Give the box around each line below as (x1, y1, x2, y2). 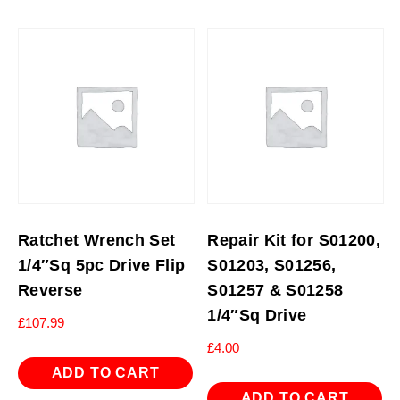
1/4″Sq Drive (207, 306, 307, 325)
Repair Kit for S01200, (207, 231, 381, 250)
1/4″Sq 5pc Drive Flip (18, 256, 186, 275)
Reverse (18, 281, 83, 300)
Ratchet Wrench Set (18, 231, 176, 250)
